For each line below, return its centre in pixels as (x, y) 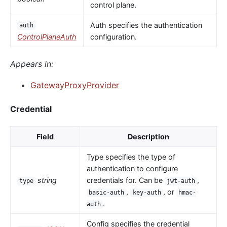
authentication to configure (132, 169)
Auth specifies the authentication (146, 25)
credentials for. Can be (125, 180)
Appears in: (32, 64)
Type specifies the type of (131, 157)
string (47, 180)
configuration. (113, 36)
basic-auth (107, 193)
